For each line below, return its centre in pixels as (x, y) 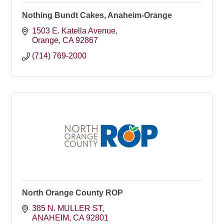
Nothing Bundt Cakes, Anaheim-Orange (97, 15)
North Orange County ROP (72, 193)
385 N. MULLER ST (67, 208)
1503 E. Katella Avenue (74, 31)
